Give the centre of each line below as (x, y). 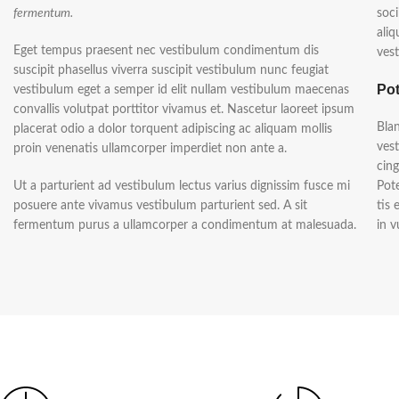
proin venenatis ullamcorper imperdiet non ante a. (150, 149)
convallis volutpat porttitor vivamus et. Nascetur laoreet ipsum (184, 110)
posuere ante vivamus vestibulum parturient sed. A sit (160, 206)
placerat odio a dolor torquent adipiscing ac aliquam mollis (173, 129)
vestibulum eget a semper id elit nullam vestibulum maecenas (181, 90)
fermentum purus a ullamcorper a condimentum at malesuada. (185, 225)
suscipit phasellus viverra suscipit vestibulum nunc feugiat (171, 70)
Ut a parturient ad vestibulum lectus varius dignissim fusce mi (182, 186)
